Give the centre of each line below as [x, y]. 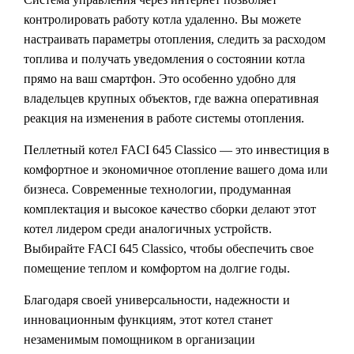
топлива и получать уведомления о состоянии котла [164, 59]
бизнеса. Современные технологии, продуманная [157, 190]
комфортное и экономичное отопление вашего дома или [176, 170]
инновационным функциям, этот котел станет [148, 320]
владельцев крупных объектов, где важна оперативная [171, 99]
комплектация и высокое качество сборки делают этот [170, 209]
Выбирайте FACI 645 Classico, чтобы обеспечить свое [169, 249]
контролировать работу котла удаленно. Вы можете [162, 20]
